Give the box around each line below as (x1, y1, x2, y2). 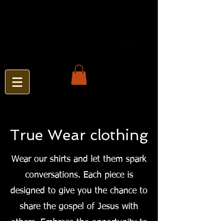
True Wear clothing (10, 126, 148, 144)
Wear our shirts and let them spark (11, 154, 147, 164)
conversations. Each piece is (25, 170, 133, 180)
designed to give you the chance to (10, 186, 147, 195)
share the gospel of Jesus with (20, 202, 138, 211)
